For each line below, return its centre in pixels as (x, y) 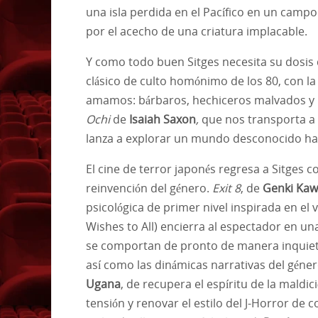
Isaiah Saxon (161, 119)
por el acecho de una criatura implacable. (198, 31)
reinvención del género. (149, 188)
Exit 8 (226, 188)
